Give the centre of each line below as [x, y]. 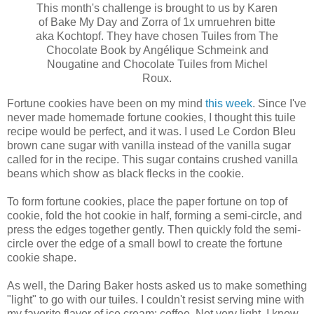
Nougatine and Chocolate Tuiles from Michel [157, 64]
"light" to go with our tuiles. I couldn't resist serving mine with [156, 299]
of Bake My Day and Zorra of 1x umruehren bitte [157, 22]
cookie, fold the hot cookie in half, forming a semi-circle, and [155, 215]
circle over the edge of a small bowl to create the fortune [145, 243]
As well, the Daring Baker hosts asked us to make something [157, 285]
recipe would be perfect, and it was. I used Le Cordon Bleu [151, 131]
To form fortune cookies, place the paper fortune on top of [147, 201]
